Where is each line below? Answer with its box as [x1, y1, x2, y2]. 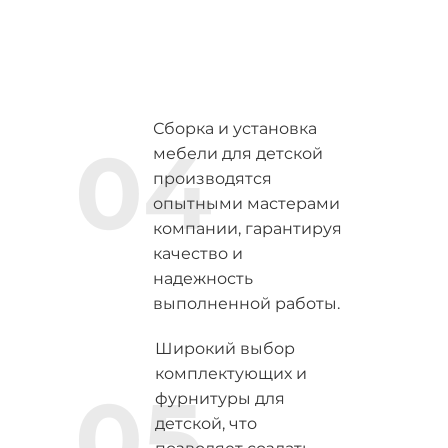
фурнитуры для [154, 389, 285, 408]
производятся [152, 169, 272, 188]
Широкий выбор [154, 339, 295, 358]
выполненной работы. [152, 294, 340, 313]
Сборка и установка [152, 119, 317, 138]
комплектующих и [154, 364, 307, 383]
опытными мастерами [152, 194, 340, 213]
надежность [152, 269, 253, 288]
